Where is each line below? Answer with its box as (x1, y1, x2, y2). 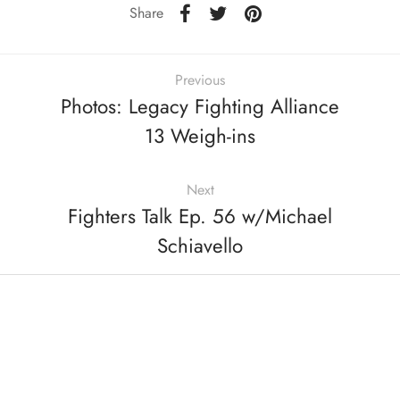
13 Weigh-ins (145, 121, 255, 151)
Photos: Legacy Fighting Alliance (61, 92, 339, 121)
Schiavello (157, 231, 243, 261)
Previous (175, 70, 225, 91)
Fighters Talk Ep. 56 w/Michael (68, 202, 332, 231)
